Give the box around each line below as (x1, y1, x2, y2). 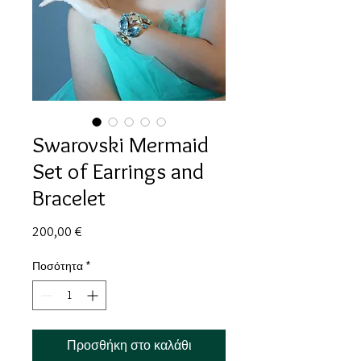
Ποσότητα (32, 259, 83, 274)
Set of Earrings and (32, 157, 204, 185)
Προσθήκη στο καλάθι (66, 338, 192, 354)
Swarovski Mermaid (32, 131, 209, 159)
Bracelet (32, 184, 106, 212)
